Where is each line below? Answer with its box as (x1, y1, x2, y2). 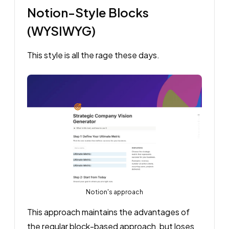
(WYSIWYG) (27, 22, 96, 38)
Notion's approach (86, 188, 143, 196)
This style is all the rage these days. (27, 49, 159, 60)
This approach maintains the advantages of (27, 207, 190, 218)
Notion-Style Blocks (27, 4, 149, 20)
